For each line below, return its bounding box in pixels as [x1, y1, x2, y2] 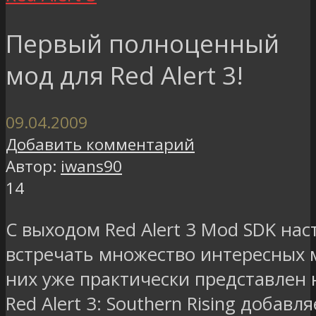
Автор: [6, 155, 56, 178]
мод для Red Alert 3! [6, 59, 243, 92]
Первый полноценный [6, 27, 279, 61]
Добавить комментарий [6, 133, 195, 156]
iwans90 [61, 155, 122, 178]
